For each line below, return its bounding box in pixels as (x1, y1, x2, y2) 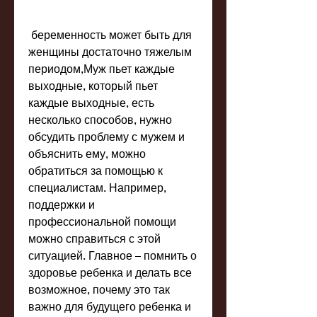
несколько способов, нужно (28, 113, 172, 127)
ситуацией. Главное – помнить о (28, 248, 197, 263)
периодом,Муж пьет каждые (28, 62, 175, 76)
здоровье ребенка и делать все (28, 265, 192, 279)
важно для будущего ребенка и (28, 299, 191, 313)
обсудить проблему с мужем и (28, 129, 185, 144)
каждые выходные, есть (28, 96, 154, 110)
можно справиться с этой (28, 231, 161, 246)
